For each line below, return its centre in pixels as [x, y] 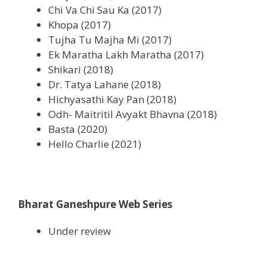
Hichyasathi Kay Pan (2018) [112, 99]
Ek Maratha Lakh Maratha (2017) [126, 54]
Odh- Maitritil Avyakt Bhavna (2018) [133, 114]
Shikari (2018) [81, 69]
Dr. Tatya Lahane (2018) [105, 84]
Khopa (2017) [80, 24]
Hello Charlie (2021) [95, 144]
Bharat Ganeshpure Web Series [95, 204]
